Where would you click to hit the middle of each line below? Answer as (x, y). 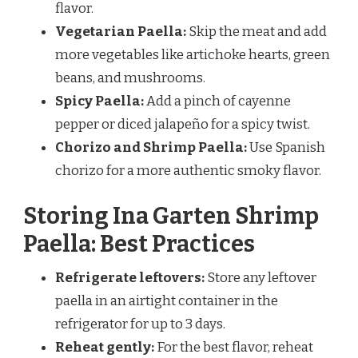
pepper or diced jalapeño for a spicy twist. (183, 124)
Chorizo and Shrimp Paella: (151, 147)
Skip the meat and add (257, 31)
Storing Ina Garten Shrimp (171, 217)
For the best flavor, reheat (234, 348)
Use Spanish (286, 147)
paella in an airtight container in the (167, 301)
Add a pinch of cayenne (217, 101)
